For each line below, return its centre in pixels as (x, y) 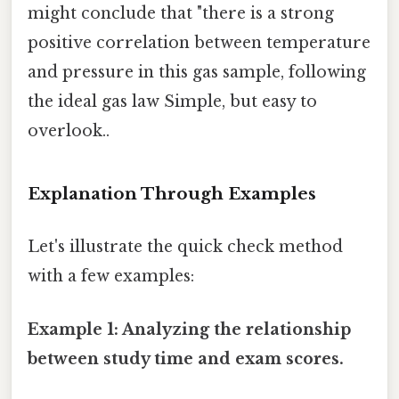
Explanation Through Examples (172, 194)
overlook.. (69, 131)
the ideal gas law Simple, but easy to (172, 102)
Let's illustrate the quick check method (185, 247)
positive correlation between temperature (199, 43)
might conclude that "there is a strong (181, 14)
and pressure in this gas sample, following (197, 73)
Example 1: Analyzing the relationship (189, 329)
